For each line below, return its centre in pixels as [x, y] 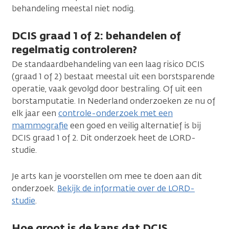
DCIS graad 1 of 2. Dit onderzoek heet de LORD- [104, 138]
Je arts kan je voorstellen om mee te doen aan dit [107, 176]
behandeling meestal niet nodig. [73, 9]
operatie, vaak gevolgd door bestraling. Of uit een [107, 89]
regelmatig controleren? [74, 50]
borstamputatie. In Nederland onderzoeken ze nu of [113, 101]
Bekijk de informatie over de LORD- [126, 189]
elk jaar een [35, 113]
